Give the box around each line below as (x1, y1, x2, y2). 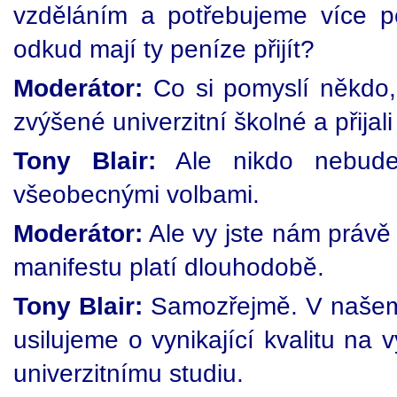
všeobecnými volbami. (13, 180, 260, 208)
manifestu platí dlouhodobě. (13, 253, 324, 281)
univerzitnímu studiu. (13, 359, 244, 387)
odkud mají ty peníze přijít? (13, 35, 315, 63)
